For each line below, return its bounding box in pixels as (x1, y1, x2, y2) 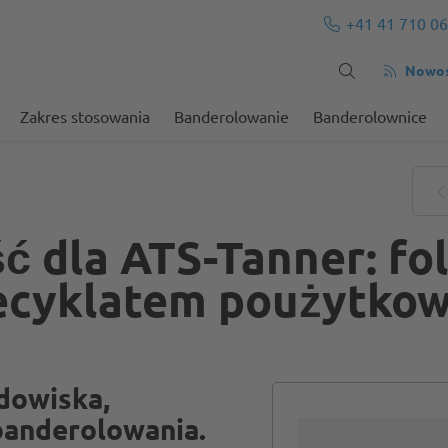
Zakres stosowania (20, 106, 150, 126)
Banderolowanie (174, 106, 289, 126)
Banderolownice (313, 106, 427, 126)
